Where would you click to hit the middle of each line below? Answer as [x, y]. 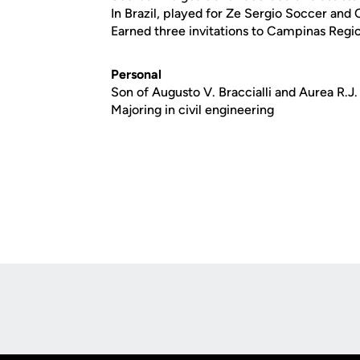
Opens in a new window [77, 317]
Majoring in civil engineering [192, 110]
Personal [136, 74]
